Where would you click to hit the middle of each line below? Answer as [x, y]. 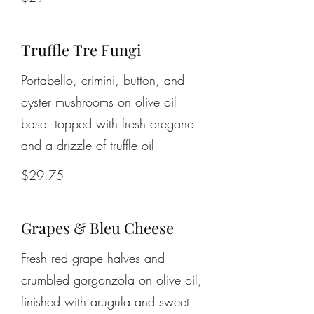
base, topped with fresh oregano [108, 123]
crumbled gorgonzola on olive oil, [111, 280]
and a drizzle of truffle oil [88, 145]
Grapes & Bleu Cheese [97, 228]
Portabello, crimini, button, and [103, 80]
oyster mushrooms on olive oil [99, 102]
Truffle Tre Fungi [81, 50]
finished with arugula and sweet [105, 301]
